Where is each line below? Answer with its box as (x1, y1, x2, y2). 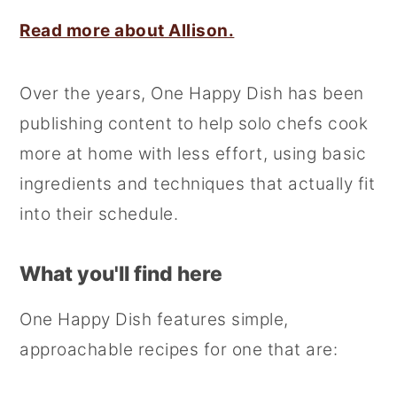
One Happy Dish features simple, (19, 309, 289, 330)
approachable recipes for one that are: (19, 339, 339, 360)
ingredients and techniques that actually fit (19, 174, 376, 194)
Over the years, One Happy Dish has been (19, 83, 364, 104)
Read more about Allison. (19, 20, 235, 41)
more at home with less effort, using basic (19, 144, 367, 164)
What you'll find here (19, 261, 223, 286)
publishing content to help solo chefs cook (19, 113, 369, 134)
